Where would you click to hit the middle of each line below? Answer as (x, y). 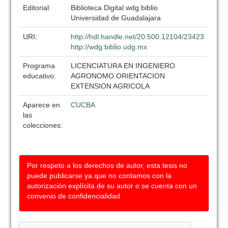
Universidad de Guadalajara (116, 18)
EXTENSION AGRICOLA (110, 86)
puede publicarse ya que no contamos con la (99, 176)
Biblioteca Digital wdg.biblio (115, 8)
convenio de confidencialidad (74, 196)
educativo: (41, 76)
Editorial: (38, 8)
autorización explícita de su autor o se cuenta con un (112, 186)
